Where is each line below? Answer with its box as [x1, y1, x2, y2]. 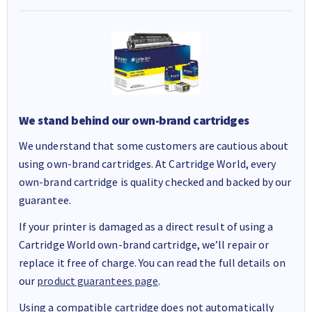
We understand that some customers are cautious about [19, 138, 289, 153]
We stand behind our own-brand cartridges [19, 112, 249, 128]
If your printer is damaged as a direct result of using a [19, 219, 274, 233]
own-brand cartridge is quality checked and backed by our [19, 174, 292, 189]
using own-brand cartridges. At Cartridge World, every [19, 156, 276, 171]
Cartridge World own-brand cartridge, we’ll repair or [19, 237, 270, 251]
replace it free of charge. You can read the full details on [19, 255, 286, 270]
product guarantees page [37, 273, 159, 288]
